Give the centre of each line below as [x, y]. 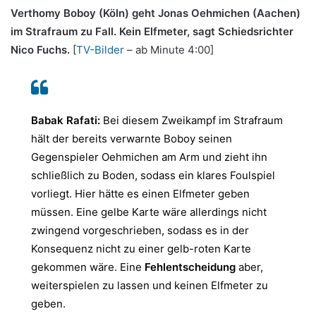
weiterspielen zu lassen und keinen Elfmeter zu [150, 285]
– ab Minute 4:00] [169, 49]
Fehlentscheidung [192, 267]
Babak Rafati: [67, 120]
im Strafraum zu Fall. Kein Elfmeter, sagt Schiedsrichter [152, 31]
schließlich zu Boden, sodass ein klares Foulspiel [153, 175]
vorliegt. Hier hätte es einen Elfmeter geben [140, 193]
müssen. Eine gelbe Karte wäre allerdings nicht [149, 212]
